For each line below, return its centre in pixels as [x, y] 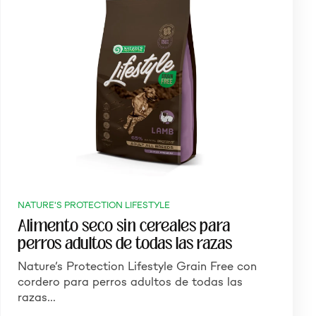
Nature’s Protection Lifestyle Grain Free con [137, 266]
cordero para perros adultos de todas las [130, 281]
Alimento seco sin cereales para [123, 226]
